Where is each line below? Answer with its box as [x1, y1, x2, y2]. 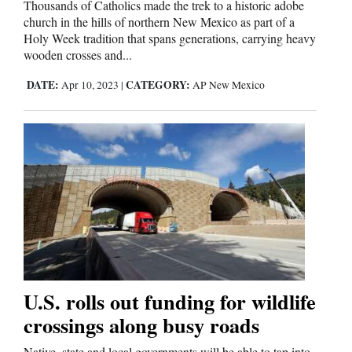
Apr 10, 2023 [59, 77, 121, 92]
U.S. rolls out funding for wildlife [24, 286, 316, 317]
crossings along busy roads [24, 310, 259, 341]
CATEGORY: [126, 76, 190, 93]
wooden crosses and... [24, 46, 132, 63]
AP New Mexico [192, 77, 265, 92]
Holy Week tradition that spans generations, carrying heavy [24, 29, 316, 46]
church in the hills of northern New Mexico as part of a [24, 13, 295, 30]
